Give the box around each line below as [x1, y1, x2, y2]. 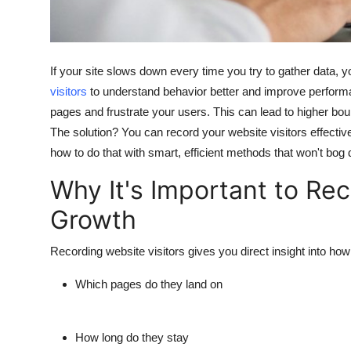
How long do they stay [75, 331, 189, 345]
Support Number [12, 82, 111, 98]
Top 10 [12, 5, 52, 21]
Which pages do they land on [75, 277, 223, 291]
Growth [50, 204, 136, 236]
